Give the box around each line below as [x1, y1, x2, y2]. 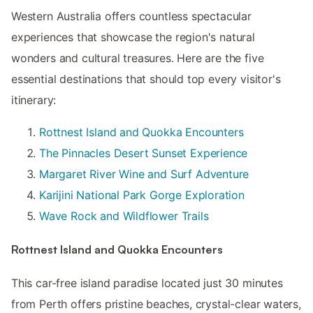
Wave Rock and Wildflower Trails [39, 208, 209, 223]
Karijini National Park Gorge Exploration [39, 187, 245, 202]
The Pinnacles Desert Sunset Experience [39, 145, 248, 160]
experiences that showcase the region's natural [11, 29, 255, 44]
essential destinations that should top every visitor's [11, 71, 281, 86]
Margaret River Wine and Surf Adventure [39, 166, 249, 181]
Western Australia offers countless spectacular [11, 8, 252, 23]
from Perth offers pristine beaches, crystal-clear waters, [11, 297, 301, 312]
